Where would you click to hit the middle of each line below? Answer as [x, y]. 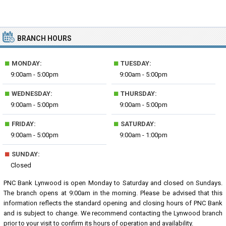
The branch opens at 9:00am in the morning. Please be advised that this [113, 193]
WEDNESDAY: [31, 94]
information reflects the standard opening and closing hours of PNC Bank [113, 203]
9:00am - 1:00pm [144, 135]
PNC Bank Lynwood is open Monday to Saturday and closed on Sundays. [113, 183]
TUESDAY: [135, 63]
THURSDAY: [138, 94]
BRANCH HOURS [44, 38]
